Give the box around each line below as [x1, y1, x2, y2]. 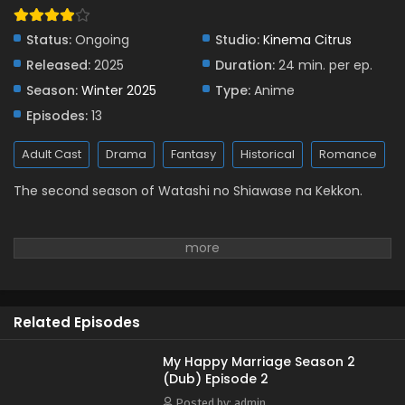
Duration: [215, 56, 275, 74]
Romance [319, 146, 377, 163]
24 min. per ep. [275, 56, 372, 74]
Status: [26, 31, 71, 49]
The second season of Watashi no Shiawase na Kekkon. [14, 182, 363, 200]
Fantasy [171, 146, 216, 163]
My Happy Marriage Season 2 [163, 353, 355, 371]
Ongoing [71, 31, 129, 49]
